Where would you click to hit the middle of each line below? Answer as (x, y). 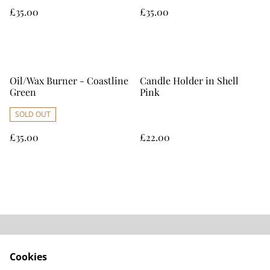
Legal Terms (86, 261)
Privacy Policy (184, 261)
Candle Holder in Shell (189, 80)
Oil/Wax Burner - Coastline (69, 80)
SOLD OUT (33, 114)
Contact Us (184, 249)
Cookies (28, 257)
